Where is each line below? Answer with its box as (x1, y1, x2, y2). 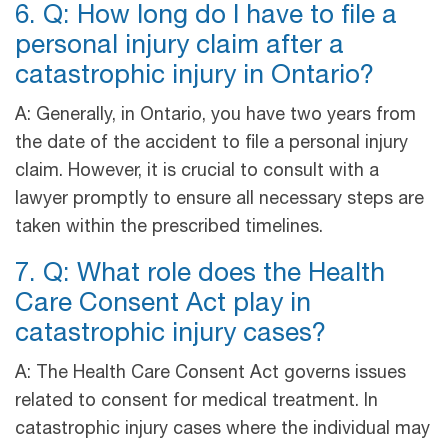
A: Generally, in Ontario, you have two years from (15, 106, 416, 125)
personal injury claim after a (15, 33, 344, 60)
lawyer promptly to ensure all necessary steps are (15, 190, 424, 209)
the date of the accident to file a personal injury (15, 134, 408, 153)
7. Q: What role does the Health (15, 261, 385, 288)
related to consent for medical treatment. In (15, 392, 378, 411)
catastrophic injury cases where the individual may (15, 420, 430, 439)
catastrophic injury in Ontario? (15, 63, 395, 90)
